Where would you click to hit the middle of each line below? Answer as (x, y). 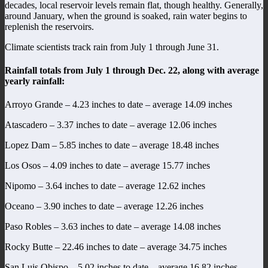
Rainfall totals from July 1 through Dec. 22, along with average (132, 70)
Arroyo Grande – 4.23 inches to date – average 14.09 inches (118, 105)
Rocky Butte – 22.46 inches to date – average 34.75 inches (116, 247)
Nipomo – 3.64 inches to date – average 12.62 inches (105, 186)
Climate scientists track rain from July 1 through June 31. (112, 47)
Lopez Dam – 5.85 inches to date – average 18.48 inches (112, 145)
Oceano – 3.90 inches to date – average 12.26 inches (104, 206)
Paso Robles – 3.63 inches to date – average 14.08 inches (113, 227)
